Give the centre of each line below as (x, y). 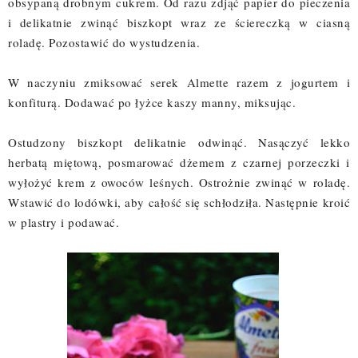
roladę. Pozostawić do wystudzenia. (104, 42)
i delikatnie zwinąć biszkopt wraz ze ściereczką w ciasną (179, 22)
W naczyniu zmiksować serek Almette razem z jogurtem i (179, 82)
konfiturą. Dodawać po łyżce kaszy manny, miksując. (154, 102)
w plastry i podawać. (64, 222)
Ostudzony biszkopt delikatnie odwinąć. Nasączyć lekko (179, 142)
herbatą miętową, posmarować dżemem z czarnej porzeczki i (179, 162)
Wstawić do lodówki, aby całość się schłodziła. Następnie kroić (179, 202)
